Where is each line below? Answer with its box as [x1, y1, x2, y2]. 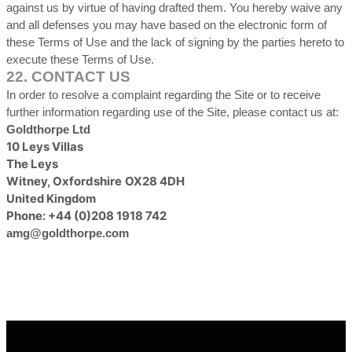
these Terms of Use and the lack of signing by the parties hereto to [6, 36, 344, 49]
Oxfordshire [53, 174, 122, 189]
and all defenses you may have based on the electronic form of [6, 19, 327, 31]
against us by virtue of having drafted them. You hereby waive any [6, 2, 343, 14]
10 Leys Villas [6, 139, 83, 154]
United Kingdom [6, 192, 96, 206]
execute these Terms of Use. [6, 53, 154, 66]
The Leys [6, 156, 58, 171]
